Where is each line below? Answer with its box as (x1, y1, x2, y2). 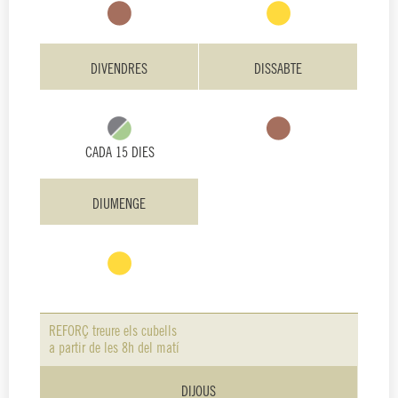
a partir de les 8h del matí (49, 342, 179, 356)
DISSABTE (253, 62, 302, 76)
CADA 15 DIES (84, 146, 155, 160)
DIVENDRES (90, 62, 147, 76)
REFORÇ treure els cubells (49, 325, 177, 339)
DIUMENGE (92, 197, 146, 211)
